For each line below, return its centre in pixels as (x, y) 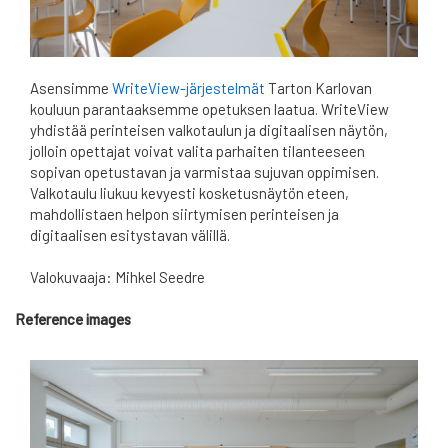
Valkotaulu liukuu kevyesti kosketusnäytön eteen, (189, 192)
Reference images (73, 318)
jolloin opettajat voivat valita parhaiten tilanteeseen (197, 150)
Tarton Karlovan (318, 87)
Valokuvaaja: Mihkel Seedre (117, 276)
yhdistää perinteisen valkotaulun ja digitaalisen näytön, (209, 129)
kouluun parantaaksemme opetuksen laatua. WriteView (209, 108)
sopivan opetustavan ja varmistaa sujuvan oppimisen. (204, 171)
